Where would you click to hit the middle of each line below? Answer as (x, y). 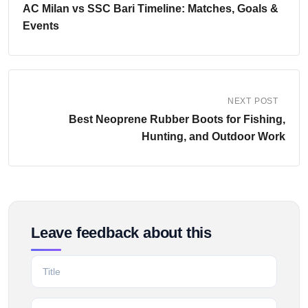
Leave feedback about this (121, 233)
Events (41, 26)
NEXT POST (253, 101)
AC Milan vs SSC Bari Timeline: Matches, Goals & (151, 9)
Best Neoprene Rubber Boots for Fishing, (177, 120)
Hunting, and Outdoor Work (213, 137)
